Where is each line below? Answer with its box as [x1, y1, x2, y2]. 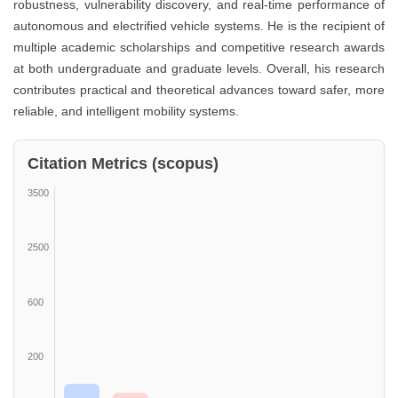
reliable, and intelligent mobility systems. [13, 103, 239, 118]
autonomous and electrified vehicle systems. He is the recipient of [13, 18, 385, 33]
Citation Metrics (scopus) [28, 154, 219, 172]
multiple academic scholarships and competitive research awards [13, 39, 385, 54]
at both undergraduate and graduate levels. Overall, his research [13, 60, 385, 76]
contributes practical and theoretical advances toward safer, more [13, 82, 385, 97]
